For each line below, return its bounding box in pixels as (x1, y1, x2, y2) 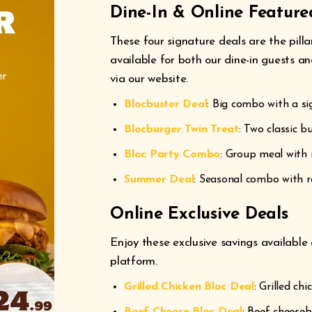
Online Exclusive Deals (110, 206, 288, 223)
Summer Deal (124, 174, 194, 185)
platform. (110, 256, 157, 267)
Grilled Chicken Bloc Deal (124, 281, 254, 292)
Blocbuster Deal (124, 99, 208, 110)
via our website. (110, 73, 188, 85)
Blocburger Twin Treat (124, 124, 239, 135)
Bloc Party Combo (124, 149, 220, 160)
